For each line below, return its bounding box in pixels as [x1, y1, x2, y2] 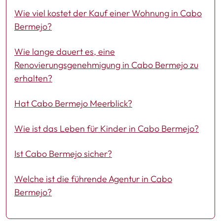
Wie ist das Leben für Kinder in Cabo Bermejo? [14, 122, 199, 134]
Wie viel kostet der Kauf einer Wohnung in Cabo [14, 7, 202, 19]
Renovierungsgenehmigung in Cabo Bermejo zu [14, 59, 198, 71]
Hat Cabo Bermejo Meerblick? [14, 97, 132, 109]
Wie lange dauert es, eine [14, 45, 115, 57]
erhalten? [14, 72, 52, 84]
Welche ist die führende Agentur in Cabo [14, 173, 172, 184]
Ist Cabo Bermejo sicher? [14, 147, 112, 159]
